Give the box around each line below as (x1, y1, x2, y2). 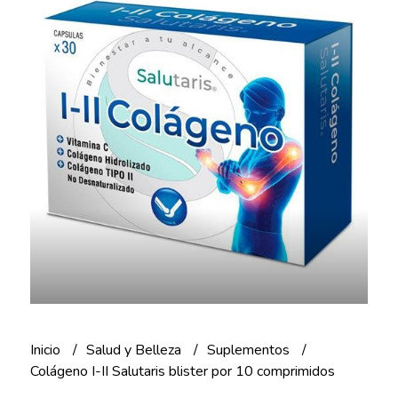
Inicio (29, 339, 64, 360)
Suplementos (206, 339, 293, 360)
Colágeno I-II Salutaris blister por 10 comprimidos (29, 361, 335, 381)
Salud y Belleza (85, 339, 185, 360)
